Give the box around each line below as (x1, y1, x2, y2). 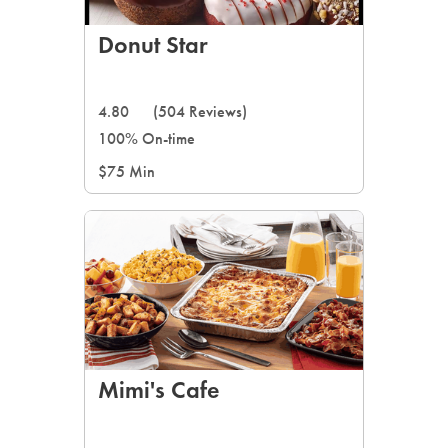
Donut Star (98, 30, 208, 59)
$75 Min (98, 162, 155, 181)
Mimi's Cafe (98, 375, 220, 404)
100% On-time (98, 129, 195, 148)
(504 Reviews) (153, 102, 247, 121)
